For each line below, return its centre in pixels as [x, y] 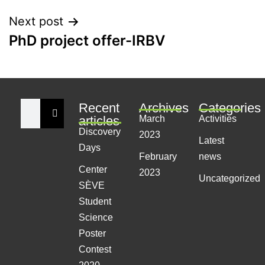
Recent [99, 108]
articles [99, 121]
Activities [218, 118]
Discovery [100, 131]
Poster [93, 233]
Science [96, 217]
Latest [212, 140]
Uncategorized [230, 178]
